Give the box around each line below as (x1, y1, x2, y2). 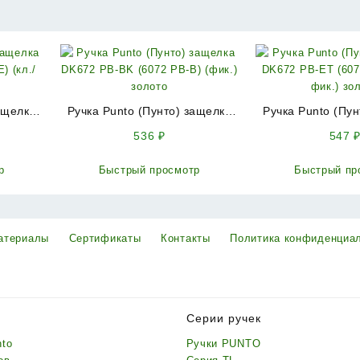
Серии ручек (186, 312, 261, 325)
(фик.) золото (111, 138, 188, 152)
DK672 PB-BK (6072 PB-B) (76, 121, 223, 135)
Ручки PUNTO (186, 337, 261, 350)
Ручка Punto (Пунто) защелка (67, 104, 232, 118)
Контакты (161, 232, 211, 245)
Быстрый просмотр (98, 164, 200, 177)
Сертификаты (68, 232, 141, 245)
